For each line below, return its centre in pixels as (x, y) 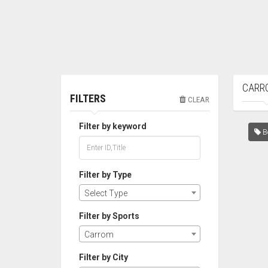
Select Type (106, 193)
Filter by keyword (113, 126)
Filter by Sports (109, 216)
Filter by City (103, 257)
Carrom (99, 234)
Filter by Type (105, 175)
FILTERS (88, 98)
